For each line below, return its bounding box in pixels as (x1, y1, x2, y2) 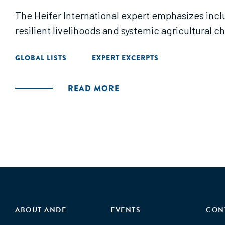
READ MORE (68, 83, 120, 94)
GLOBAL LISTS (15, 53, 67, 63)
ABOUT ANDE (15, 205, 66, 215)
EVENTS (110, 205, 141, 215)
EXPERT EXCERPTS (92, 53, 159, 63)
